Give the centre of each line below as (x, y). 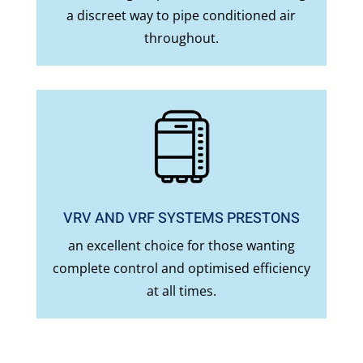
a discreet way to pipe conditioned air (181, 16)
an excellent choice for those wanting (181, 246)
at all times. (181, 291)
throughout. (181, 38)
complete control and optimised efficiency (181, 269)
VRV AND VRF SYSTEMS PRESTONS (181, 219)
